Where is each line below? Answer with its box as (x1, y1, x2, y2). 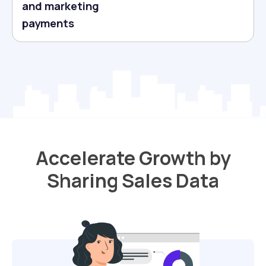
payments (22, 15, 74, 31)
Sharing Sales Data (47, 167, 219, 194)
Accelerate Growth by (35, 145, 231, 172)
